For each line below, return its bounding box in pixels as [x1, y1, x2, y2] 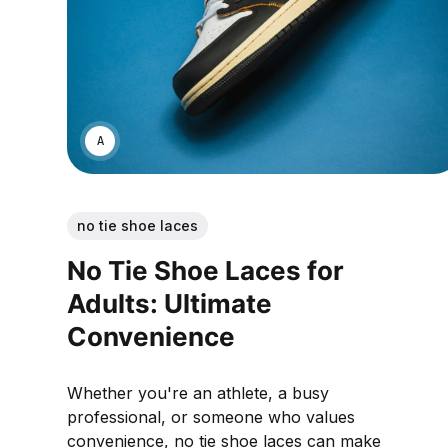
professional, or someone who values [67, 407, 356, 428]
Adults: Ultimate [67, 287, 273, 319]
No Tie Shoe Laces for [67, 254, 345, 286]
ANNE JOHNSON [96, 133, 229, 148]
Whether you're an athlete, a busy [67, 383, 330, 404]
